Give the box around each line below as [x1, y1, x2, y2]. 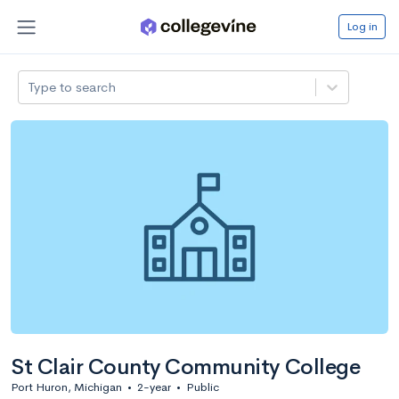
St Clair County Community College [11, 353, 361, 380]
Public [186, 379, 219, 395]
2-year [137, 379, 171, 395]
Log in [346, 18, 378, 34]
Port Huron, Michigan [11, 379, 122, 395]
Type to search [28, 77, 117, 95]
